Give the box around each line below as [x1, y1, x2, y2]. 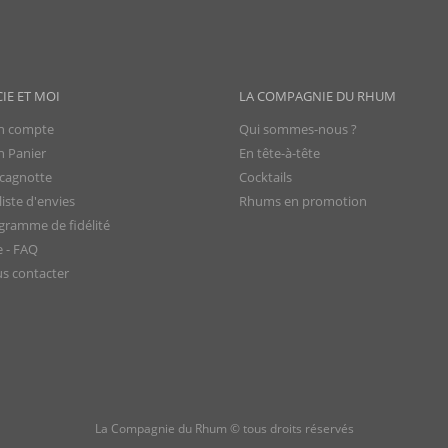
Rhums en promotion [239, 191, 367, 210]
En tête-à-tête [239, 143, 320, 162]
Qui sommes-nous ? [239, 119, 357, 138]
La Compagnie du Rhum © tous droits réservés [94, 419, 354, 437]
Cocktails [239, 167, 292, 186]
